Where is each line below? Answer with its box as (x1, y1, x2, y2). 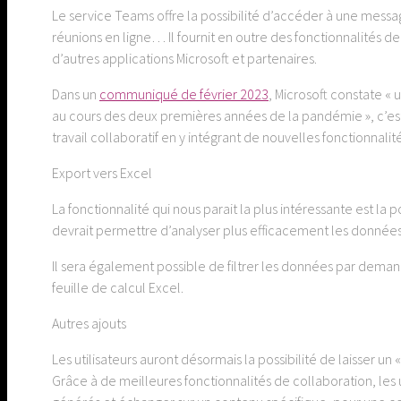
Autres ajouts (52, 314, 126, 333)
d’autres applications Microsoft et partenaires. (52, 49, 317, 68)
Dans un (52, 85, 99, 104)
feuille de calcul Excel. (52, 278, 183, 297)
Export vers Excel (52, 164, 152, 183)
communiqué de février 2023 (99, 85, 269, 104)
